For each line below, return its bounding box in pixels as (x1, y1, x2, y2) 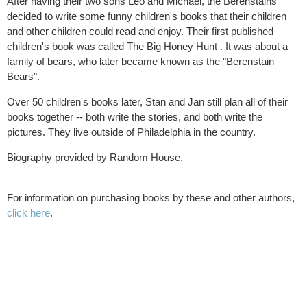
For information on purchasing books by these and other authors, (7, 192, 295, 204)
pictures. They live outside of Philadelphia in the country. (7, 126, 256, 138)
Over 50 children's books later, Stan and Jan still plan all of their (7, 96, 288, 108)
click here (7, 207, 50, 219)
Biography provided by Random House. (7, 151, 183, 163)
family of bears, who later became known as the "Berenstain (7, 56, 274, 67)
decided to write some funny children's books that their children (7, 10, 286, 22)
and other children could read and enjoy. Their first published (7, 25, 273, 37)
